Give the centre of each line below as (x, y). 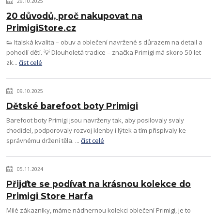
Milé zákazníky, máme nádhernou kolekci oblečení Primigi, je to (99, 210)
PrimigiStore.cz (41, 28)
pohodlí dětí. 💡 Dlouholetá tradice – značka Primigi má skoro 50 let (104, 52)
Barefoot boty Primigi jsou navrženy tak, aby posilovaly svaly (95, 120)
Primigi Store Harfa (50, 196)
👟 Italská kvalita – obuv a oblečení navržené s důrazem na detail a (105, 42)
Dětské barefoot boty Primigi (72, 106)
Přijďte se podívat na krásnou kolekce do (99, 184)
